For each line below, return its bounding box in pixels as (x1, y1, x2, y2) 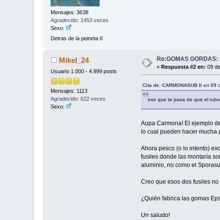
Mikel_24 (58, 56, 89, 65)
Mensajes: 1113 (51, 88, 88, 94)
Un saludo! (140, 212, 170, 219)
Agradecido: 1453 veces (51, 17, 109, 23)
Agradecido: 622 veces (51, 96, 106, 102)
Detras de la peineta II (51, 35, 103, 41)
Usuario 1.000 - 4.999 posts (51, 68, 117, 75)
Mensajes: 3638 (51, 9, 89, 15)
